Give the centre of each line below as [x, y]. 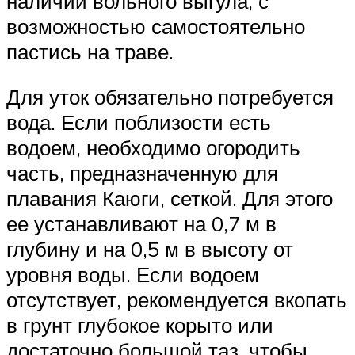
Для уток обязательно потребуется [170, 97]
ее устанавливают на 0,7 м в [141, 224]
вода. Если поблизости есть [139, 122]
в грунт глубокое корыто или [140, 325]
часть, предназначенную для [142, 173]
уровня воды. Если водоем [133, 275]
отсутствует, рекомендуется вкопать [177, 300]
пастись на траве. [90, 51]
